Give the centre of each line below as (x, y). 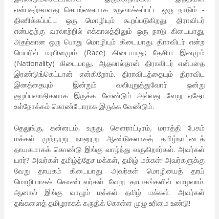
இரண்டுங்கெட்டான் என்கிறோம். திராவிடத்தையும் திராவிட (109, 74)
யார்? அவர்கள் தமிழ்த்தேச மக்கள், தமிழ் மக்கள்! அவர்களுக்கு (109, 160)
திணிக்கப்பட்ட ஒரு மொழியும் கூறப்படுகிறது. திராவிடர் (109, 20)
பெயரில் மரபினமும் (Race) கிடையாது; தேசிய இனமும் (109, 53)
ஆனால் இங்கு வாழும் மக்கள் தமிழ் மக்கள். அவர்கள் (109, 192)
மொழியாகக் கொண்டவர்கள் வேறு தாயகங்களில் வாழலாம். (109, 182)
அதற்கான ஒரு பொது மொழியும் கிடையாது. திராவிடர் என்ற (109, 42)
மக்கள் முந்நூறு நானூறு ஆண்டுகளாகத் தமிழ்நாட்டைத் (109, 139)
